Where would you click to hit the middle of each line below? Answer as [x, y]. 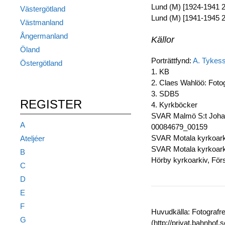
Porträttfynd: [172, 61]
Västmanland [41, 22]
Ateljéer [32, 138]
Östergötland [41, 63]
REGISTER [51, 104]
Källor [162, 40]
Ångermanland [44, 36]
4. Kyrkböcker [174, 105]
